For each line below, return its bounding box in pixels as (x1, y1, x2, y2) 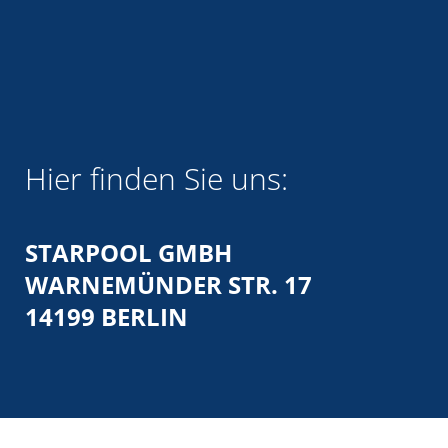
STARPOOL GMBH (25, 236, 232, 269)
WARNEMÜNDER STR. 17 (25, 268, 312, 301)
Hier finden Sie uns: (25, 158, 288, 199)
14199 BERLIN (25, 300, 188, 333)
